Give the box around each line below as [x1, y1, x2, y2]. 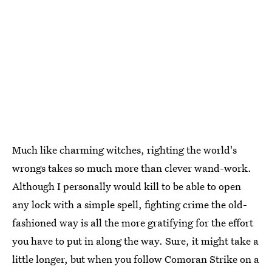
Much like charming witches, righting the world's [12, 142, 237, 157]
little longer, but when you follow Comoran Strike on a [12, 251, 259, 266]
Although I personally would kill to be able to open [12, 178, 241, 193]
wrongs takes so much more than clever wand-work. [12, 160, 251, 175]
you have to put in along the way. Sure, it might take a [12, 233, 259, 248]
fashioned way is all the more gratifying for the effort [12, 215, 253, 229]
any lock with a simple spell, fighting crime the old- [12, 197, 247, 211]
